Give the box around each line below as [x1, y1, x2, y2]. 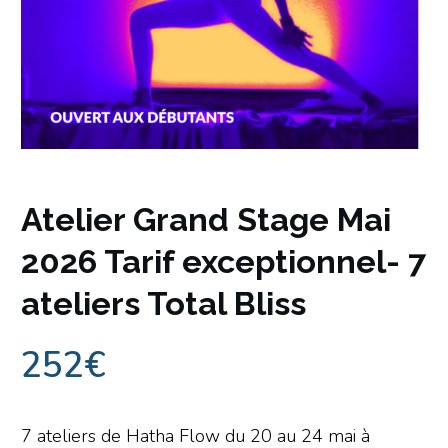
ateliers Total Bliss [21, 285, 306, 323]
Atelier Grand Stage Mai [21, 201, 391, 239]
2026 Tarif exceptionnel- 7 [21, 243, 426, 281]
